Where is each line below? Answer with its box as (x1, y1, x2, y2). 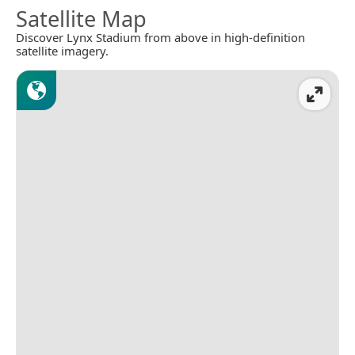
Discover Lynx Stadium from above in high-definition (16, 29, 305, 46)
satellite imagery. (16, 43, 109, 59)
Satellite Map (16, 4, 147, 34)
